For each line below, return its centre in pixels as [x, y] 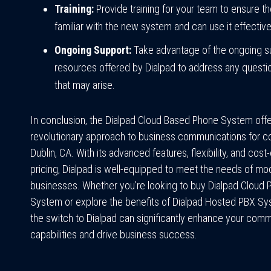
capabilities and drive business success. [114, 235]
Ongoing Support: [93, 50]
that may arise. [85, 85]
